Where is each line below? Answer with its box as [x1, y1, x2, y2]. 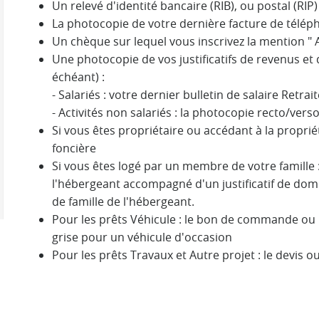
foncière [52, 140, 97, 156]
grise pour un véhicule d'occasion [52, 229, 233, 245]
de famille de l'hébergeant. [52, 194, 195, 209]
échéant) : [52, 69, 105, 85]
